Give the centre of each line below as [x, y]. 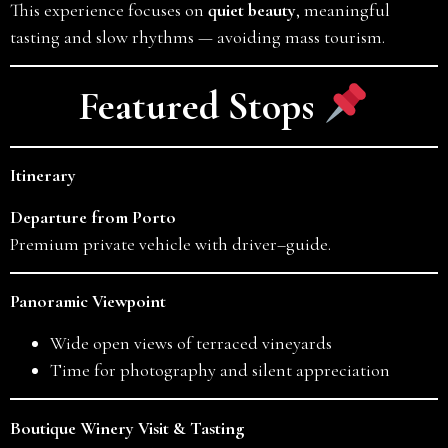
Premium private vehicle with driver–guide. [170, 243]
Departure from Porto [93, 216]
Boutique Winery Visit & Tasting [127, 427]
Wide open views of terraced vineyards [191, 342]
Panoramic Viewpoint [88, 301]
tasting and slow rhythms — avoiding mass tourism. [197, 37]
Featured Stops [197, 105]
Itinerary [43, 175]
